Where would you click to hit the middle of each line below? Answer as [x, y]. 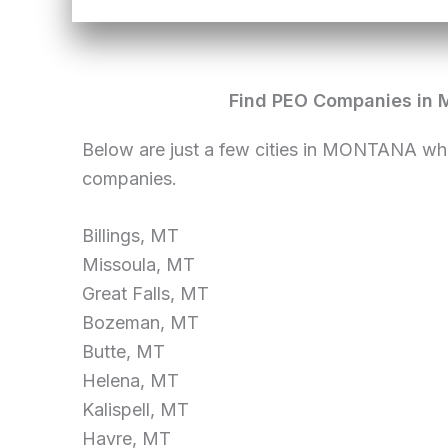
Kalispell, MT [135, 410]
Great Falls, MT [145, 294]
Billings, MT [130, 236]
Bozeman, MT [140, 323]
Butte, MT [123, 352]
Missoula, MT [138, 265]
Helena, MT [130, 381]
